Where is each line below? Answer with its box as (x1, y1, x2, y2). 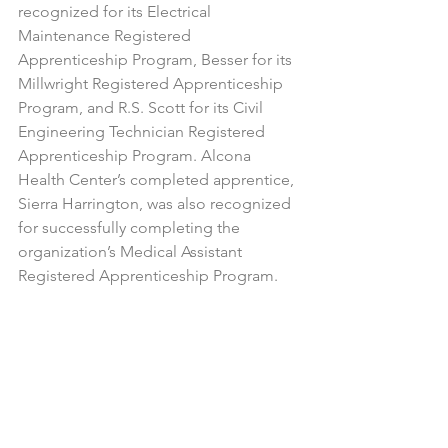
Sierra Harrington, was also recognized (18, 194, 295, 213)
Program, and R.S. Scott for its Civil (18, 98, 267, 117)
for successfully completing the (18, 218, 244, 237)
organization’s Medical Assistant (18, 242, 246, 261)
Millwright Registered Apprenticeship (18, 74, 287, 93)
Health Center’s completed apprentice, (18, 170, 298, 189)
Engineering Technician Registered (18, 122, 269, 141)
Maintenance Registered (18, 26, 195, 45)
